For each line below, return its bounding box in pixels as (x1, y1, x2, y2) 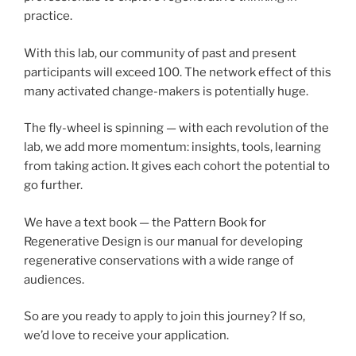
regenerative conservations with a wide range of (24, 253, 294, 268)
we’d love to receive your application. (24, 328, 229, 343)
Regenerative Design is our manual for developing (24, 234, 303, 249)
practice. (24, 9, 72, 24)
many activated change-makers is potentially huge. (24, 83, 308, 99)
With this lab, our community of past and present (24, 45, 296, 60)
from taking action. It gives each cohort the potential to (24, 159, 330, 174)
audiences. (24, 272, 84, 287)
